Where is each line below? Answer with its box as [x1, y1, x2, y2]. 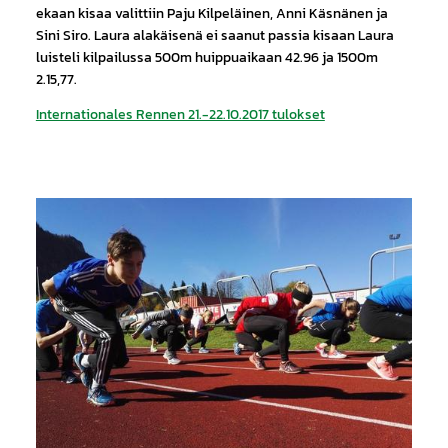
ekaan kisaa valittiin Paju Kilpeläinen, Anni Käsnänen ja [35, 3, 388, 24]
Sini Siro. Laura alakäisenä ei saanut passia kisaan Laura [35, 25, 394, 46]
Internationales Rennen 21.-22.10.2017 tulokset [35, 103, 325, 124]
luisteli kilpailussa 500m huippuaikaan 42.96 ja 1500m [35, 47, 378, 68]
